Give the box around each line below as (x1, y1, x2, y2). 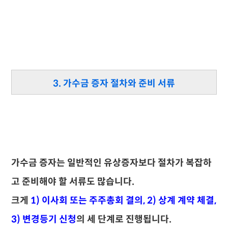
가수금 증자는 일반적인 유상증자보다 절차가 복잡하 (11, 157, 212, 168)
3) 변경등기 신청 (11, 214, 77, 225)
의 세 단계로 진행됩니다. (76, 214, 172, 225)
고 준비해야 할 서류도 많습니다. (11, 176, 135, 187)
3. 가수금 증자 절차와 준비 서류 (53, 78, 175, 89)
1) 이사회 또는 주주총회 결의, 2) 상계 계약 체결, (28, 195, 217, 206)
